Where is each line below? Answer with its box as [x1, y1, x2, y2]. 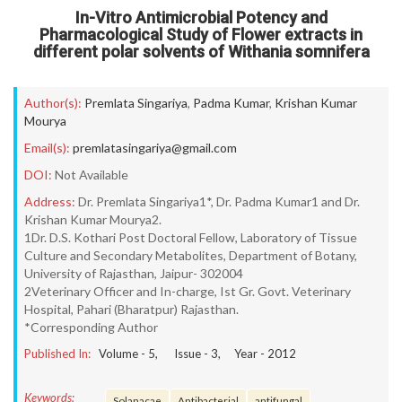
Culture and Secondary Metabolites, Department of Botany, [24, 248, 357, 263]
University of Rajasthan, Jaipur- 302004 [24, 266, 243, 281]
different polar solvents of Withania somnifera [32, 42, 370, 61]
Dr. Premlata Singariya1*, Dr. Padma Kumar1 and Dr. [78, 194, 360, 209]
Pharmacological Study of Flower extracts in [39, 25, 363, 44]
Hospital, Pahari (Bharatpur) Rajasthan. [24, 301, 239, 317]
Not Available [55, 167, 128, 182]
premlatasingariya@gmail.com [73, 140, 237, 155]
